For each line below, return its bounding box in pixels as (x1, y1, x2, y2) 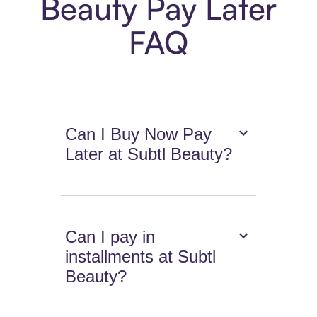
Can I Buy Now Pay (65, 125, 212, 144)
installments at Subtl (65, 247, 217, 267)
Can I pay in (65, 227, 156, 247)
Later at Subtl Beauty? (65, 144, 233, 164)
